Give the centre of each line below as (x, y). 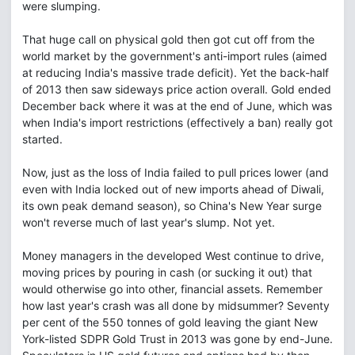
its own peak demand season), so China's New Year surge (172, 206)
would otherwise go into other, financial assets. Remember (172, 289)
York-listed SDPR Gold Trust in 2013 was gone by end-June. (177, 339)
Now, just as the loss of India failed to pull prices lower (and (176, 172)
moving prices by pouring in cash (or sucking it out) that (167, 272)
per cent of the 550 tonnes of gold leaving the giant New (170, 322)
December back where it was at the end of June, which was (177, 106)
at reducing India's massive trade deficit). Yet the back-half (176, 73)
